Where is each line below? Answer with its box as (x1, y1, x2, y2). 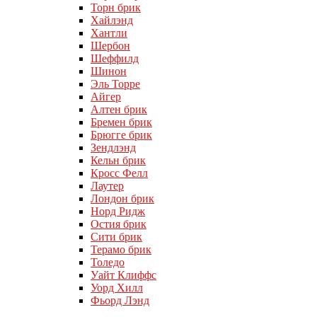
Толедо (91, 256, 125, 268)
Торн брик (91, 1, 141, 13)
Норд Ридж (91, 205, 145, 217)
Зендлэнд (91, 142, 136, 154)
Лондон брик (91, 192, 154, 204)
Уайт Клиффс (91, 269, 156, 281)
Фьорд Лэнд (91, 294, 149, 306)
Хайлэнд (91, 14, 133, 26)
